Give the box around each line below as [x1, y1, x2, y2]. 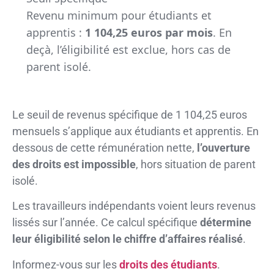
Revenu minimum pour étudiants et [26, 8, 212, 23]
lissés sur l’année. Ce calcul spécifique [12, 216, 200, 229]
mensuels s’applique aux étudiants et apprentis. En [12, 124, 259, 138]
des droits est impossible [12, 157, 136, 171]
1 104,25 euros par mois [84, 25, 213, 40]
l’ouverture [197, 141, 250, 154]
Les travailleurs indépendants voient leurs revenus [12, 199, 256, 213]
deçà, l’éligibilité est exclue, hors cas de [26, 42, 231, 57]
